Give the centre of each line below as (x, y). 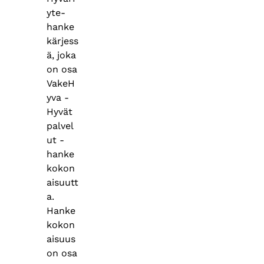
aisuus (61, 239)
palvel (60, 126)
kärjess (62, 41)
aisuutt (62, 182)
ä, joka (61, 55)
